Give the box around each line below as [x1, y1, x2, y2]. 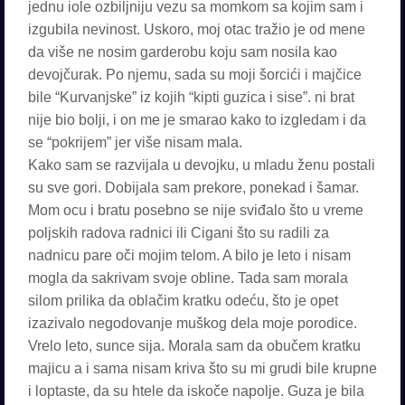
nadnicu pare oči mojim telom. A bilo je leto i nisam [28, 248, 351, 263]
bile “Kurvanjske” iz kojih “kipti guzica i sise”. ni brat [28, 89, 354, 105]
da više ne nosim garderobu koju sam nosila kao [28, 44, 337, 60]
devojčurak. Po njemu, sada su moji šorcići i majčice [28, 67, 362, 82]
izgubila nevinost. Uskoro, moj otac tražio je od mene [28, 22, 365, 37]
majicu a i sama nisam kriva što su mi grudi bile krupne [28, 361, 377, 376]
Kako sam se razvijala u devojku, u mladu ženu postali [28, 157, 375, 173]
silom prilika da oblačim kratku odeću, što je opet [28, 293, 338, 308]
